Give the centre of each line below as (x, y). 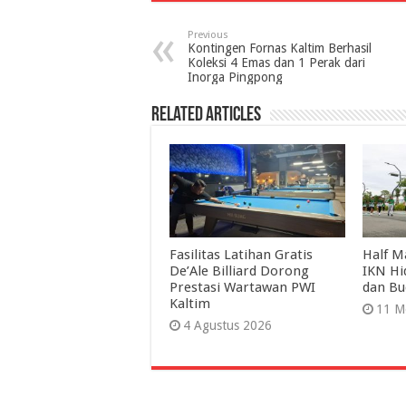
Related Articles (206, 116)
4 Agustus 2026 (227, 326)
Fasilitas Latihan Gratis (241, 255)
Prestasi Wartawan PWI (242, 288)
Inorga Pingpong (235, 77)
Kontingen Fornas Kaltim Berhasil (280, 48)
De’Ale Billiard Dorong (239, 271)
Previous (208, 35)
